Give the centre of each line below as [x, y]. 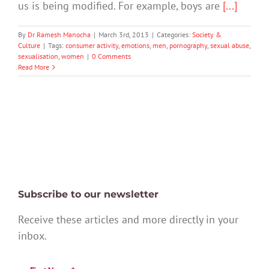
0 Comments [111, 56]
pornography [188, 46]
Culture [29, 46]
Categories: [174, 35]
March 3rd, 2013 [124, 35]
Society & [207, 35]
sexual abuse [230, 46]
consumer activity [92, 46]
